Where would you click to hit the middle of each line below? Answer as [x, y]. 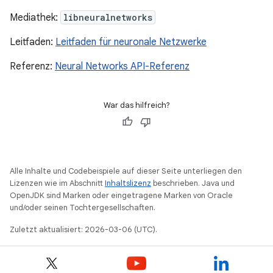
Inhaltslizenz [128, 183]
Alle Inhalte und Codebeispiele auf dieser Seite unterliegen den [126, 171]
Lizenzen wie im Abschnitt [57, 183]
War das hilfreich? [136, 105]
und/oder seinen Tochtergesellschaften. [83, 207]
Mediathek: [35, 18]
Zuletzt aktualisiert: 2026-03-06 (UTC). [83, 229]
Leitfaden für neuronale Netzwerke [131, 42]
